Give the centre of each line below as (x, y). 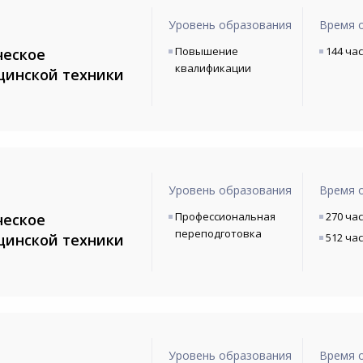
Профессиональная (225, 216)
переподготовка (218, 233)
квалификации (213, 68)
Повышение (206, 51)
